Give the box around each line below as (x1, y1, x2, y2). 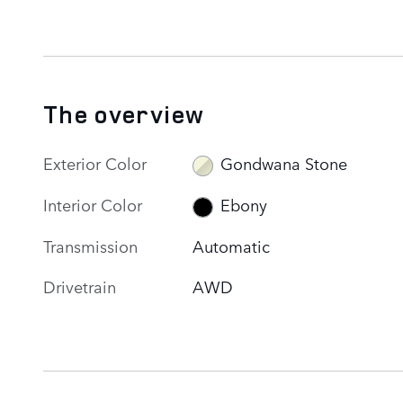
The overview (43, 97, 205, 130)
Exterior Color (43, 150, 147, 175)
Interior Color (43, 192, 142, 216)
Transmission (43, 233, 138, 257)
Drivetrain (43, 273, 116, 298)
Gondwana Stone (219, 151, 347, 175)
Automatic (193, 233, 271, 257)
